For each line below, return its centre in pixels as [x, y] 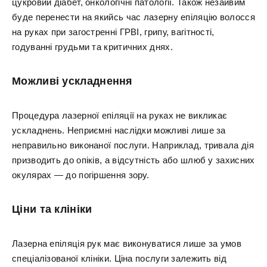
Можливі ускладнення [72, 81]
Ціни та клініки [52, 209]
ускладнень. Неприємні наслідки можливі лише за [119, 130]
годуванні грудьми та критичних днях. [92, 47]
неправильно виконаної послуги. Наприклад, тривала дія [133, 145]
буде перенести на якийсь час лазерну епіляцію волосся [133, 17]
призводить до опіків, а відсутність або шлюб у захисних [133, 160]
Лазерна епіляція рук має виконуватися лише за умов [127, 243]
